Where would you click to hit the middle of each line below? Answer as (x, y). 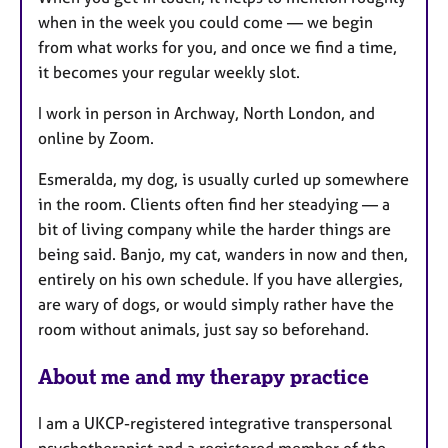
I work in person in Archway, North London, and (206, 112)
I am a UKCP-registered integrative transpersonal (215, 422)
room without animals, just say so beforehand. (203, 328)
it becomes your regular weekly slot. (169, 71)
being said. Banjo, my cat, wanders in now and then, (223, 253)
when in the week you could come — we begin (205, 21)
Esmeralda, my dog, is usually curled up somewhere (223, 178)
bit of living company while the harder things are (214, 228)
